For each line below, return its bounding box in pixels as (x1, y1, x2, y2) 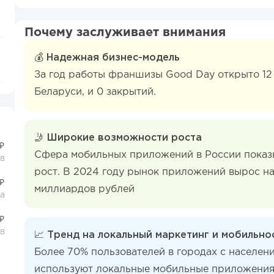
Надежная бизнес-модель (46, 53, 180, 62)
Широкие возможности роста (47, 133, 202, 143)
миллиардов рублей (34, 185, 135, 194)
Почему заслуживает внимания (24, 27, 226, 38)
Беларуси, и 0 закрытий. (34, 87, 156, 97)
